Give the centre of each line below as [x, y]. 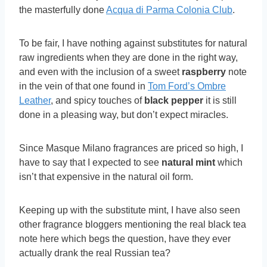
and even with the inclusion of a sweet [100, 72]
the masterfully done [63, 10]
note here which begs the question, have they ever [125, 239]
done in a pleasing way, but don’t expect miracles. [124, 115]
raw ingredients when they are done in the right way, [128, 58]
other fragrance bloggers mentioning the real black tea [133, 225]
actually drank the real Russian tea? [95, 253]
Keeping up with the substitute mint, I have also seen [130, 210]
